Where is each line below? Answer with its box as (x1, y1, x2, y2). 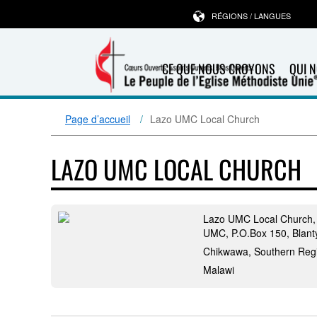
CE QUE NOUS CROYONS (161, 59, 275, 78)
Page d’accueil (65, 112, 130, 126)
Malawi (203, 263, 234, 277)
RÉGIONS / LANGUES (211, 10, 291, 21)
